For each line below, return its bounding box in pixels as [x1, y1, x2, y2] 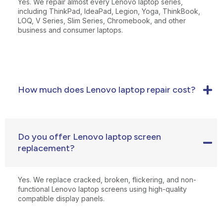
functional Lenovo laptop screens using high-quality [18, 184, 187, 193]
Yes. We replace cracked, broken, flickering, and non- [18, 175, 196, 184]
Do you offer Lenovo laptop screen [18, 131, 161, 142]
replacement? [18, 142, 75, 154]
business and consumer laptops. [18, 25, 123, 34]
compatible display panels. [18, 194, 105, 203]
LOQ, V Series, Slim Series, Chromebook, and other [18, 16, 186, 25]
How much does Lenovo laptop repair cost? [18, 84, 196, 95]
